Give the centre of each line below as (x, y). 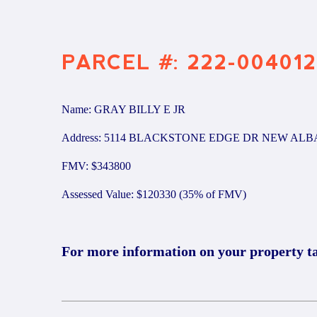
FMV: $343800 (96, 166)
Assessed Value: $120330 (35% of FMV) (154, 194)
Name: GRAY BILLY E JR (123, 109)
